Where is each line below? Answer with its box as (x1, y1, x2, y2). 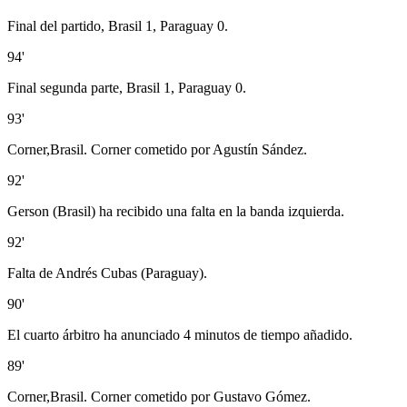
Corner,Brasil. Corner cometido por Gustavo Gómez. (7, 388, 311, 404)
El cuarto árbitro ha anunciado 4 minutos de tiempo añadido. (7, 326, 352, 342)
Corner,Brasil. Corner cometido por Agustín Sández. (7, 141, 307, 157)
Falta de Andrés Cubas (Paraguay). (7, 264, 207, 281)
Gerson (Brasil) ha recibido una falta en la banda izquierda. (7, 203, 344, 219)
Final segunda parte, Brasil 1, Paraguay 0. (7, 79, 246, 95)
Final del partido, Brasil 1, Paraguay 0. (7, 17, 228, 34)
